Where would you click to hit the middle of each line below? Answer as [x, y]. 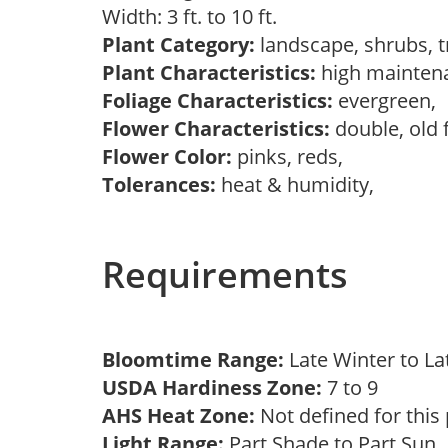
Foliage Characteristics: [217, 100]
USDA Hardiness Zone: [212, 387]
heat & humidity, [300, 184]
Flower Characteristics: [216, 128]
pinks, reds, [292, 156]
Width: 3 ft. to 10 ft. [194, 16]
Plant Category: [178, 44]
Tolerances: [159, 184]
